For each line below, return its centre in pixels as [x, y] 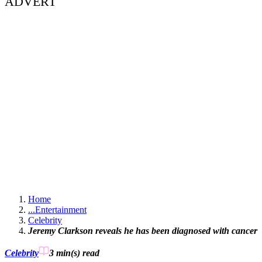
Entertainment [61, 210]
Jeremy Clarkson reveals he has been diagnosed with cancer [143, 231]
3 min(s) [65, 253]
